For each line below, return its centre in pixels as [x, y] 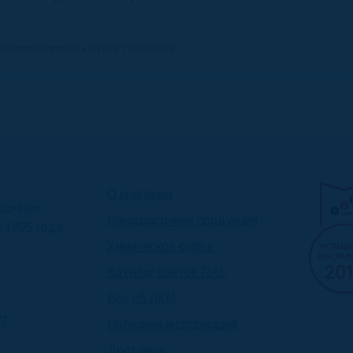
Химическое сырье [161, 247]
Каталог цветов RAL [167, 273]
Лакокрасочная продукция [183, 221]
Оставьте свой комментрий [139, 95]
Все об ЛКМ [142, 299]
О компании [140, 195]
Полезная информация [173, 325]
